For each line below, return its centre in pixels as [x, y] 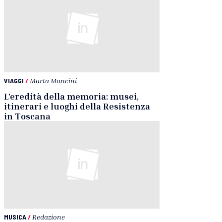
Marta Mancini [53, 81]
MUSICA [15, 217]
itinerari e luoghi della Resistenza [77, 106]
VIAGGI [14, 81]
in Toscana [27, 116]
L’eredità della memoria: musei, [71, 96]
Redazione [49, 217]
